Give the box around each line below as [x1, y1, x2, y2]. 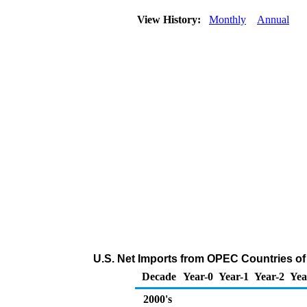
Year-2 [254, 271, 284, 282]
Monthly [209, 14, 246, 25]
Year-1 [219, 271, 249, 282]
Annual [257, 14, 289, 25]
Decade [142, 271, 176, 282]
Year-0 [183, 271, 213, 282]
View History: [134, 14, 206, 25]
